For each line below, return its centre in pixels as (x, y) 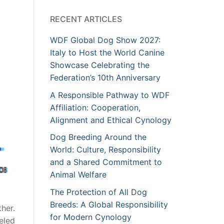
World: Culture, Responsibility (105, 150)
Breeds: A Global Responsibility (109, 204)
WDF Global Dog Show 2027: (105, 40)
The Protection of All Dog (98, 192)
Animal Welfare (78, 175)
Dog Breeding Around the (98, 137)
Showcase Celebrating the (100, 65)
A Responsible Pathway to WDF (110, 95)
